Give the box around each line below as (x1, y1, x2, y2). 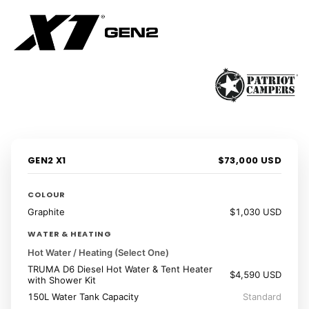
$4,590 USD (230, 269, 281, 281)
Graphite (28, 206, 65, 218)
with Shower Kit (28, 275, 96, 286)
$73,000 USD (217, 154, 281, 168)
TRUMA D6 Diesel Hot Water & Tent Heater (28, 263, 212, 275)
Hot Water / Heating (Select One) (28, 247, 169, 259)
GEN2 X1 (28, 154, 66, 168)
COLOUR (28, 189, 66, 201)
